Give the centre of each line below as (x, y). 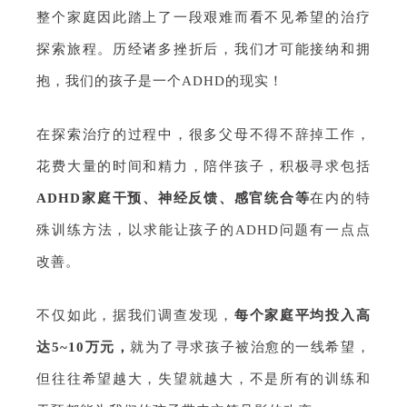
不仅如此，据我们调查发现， (135, 316)
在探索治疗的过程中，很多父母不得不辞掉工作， (203, 135)
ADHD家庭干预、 (97, 199)
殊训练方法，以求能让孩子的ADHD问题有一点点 (203, 230)
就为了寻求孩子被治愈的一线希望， (250, 347)
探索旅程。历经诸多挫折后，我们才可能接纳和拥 (203, 50)
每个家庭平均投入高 (302, 316)
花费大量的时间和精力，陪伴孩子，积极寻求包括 (203, 167)
